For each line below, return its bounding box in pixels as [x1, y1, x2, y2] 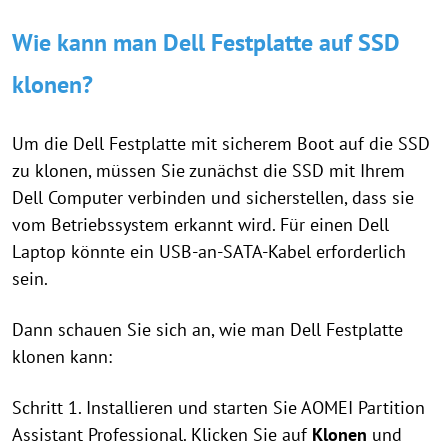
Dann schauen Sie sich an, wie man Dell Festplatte [12, 317, 403, 341]
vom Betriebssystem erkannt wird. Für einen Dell [12, 212, 389, 236]
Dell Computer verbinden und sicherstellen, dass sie [12, 185, 414, 209]
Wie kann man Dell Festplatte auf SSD [12, 26, 400, 58]
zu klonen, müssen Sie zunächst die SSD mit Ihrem [12, 158, 405, 182]
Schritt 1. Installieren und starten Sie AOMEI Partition [12, 395, 425, 419]
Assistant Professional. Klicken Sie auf [12, 422, 312, 446]
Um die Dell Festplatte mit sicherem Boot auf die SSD [12, 131, 430, 155]
